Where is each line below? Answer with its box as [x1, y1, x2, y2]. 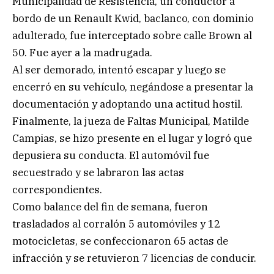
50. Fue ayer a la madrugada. [12, 45, 152, 59]
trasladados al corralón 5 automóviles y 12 [12, 217, 220, 231]
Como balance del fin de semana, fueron [12, 199, 208, 213]
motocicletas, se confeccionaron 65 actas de [12, 234, 228, 248]
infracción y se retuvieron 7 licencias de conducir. [12, 251, 256, 265]
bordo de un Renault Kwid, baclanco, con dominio [12, 11, 254, 25]
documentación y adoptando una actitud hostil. [12, 97, 243, 111]
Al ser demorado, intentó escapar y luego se [12, 62, 226, 76]
